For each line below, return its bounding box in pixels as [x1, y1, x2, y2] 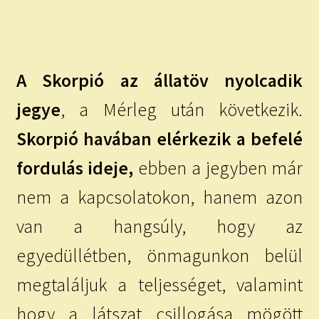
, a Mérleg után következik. [60, 98, 303, 121]
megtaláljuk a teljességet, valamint [16, 273, 303, 296]
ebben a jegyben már [133, 156, 303, 179]
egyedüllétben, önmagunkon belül [16, 244, 303, 267]
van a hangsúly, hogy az [16, 214, 303, 238]
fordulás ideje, [16, 156, 134, 179]
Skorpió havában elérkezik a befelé [16, 127, 303, 150]
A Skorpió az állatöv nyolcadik [16, 68, 303, 92]
